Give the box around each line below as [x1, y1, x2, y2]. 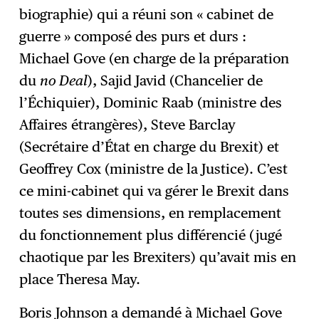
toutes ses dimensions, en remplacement [19, 204, 282, 221]
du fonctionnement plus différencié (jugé [19, 226, 283, 244]
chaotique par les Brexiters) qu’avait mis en [19, 248, 297, 266]
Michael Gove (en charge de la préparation [19, 49, 290, 67]
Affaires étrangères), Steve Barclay [19, 115, 236, 133]
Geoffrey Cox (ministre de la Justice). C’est [19, 159, 288, 177]
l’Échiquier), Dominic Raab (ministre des [19, 93, 283, 111]
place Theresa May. [19, 270, 141, 288]
